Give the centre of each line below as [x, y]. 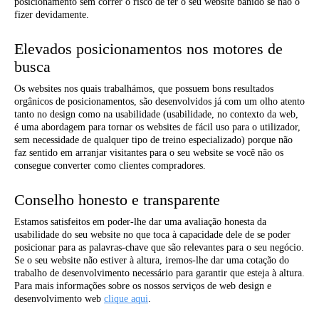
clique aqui [126, 299]
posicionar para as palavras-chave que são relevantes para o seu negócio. [159, 248]
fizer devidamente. [52, 15]
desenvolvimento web [59, 299]
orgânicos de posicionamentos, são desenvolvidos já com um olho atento [159, 102]
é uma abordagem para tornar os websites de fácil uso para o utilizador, [157, 127]
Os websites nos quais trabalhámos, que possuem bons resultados [144, 89]
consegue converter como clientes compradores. [110, 166]
